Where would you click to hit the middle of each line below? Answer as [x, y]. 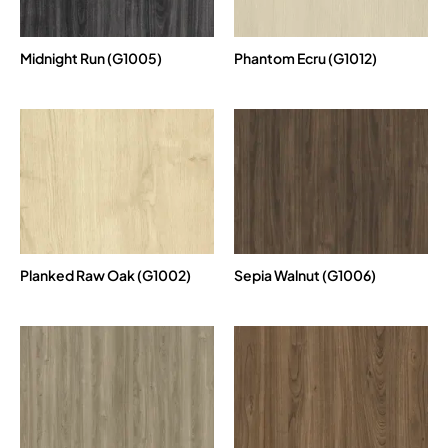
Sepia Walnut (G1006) [305, 275]
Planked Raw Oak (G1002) [105, 275]
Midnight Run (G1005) [91, 57]
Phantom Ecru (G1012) [305, 57]
